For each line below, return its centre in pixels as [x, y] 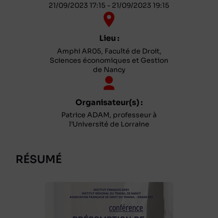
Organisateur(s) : [109, 102]
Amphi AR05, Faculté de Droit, [109, 51]
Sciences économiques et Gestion [109, 60]
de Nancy [109, 69]
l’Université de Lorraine [109, 124]
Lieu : [109, 38]
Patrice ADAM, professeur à [109, 115]
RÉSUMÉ [39, 160]
